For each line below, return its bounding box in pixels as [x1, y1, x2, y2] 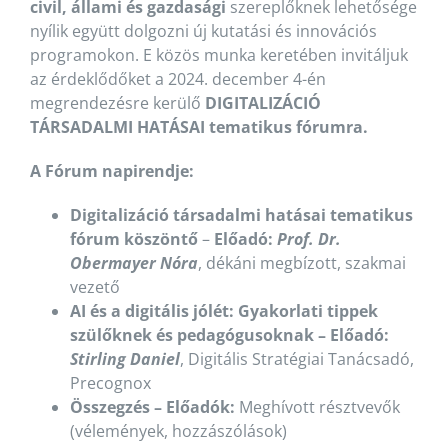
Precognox [69, 371, 151, 394]
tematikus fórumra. [208, 115, 368, 138]
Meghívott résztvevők [234, 395, 400, 418]
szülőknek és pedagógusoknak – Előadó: [69, 323, 389, 346]
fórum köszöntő [69, 227, 198, 250]
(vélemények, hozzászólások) [69, 419, 287, 442]
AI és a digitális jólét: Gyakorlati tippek [69, 299, 378, 322]
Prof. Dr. [276, 227, 341, 250]
